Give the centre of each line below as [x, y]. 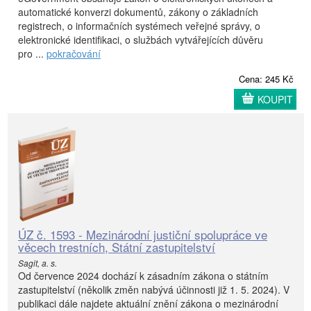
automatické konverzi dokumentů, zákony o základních [138, 11]
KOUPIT [275, 99]
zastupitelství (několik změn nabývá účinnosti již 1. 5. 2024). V [154, 289]
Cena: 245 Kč [266, 78]
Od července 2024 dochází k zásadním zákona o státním [143, 276]
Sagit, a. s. [37, 263]
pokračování [74, 53]
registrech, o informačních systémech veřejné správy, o [139, 25]
